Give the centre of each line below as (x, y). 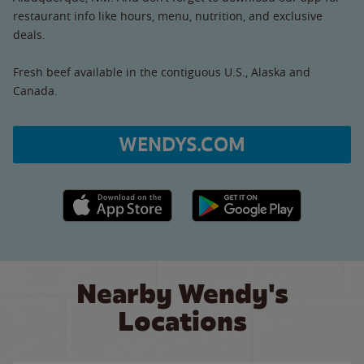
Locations (182, 321)
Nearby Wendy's (182, 294)
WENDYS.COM (182, 144)
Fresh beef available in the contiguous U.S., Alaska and (162, 71)
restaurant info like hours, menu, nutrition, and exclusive (168, 15)
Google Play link (234, 197)
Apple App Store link (117, 197)
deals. (29, 34)
